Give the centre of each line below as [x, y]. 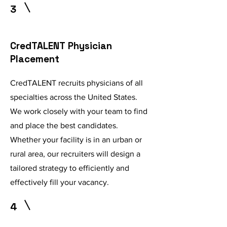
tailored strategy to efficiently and [70, 168]
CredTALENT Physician [61, 46]
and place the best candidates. [64, 125]
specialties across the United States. [74, 97]
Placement [35, 59]
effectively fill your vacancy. [60, 182]
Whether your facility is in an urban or [76, 140]
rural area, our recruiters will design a [75, 154]
